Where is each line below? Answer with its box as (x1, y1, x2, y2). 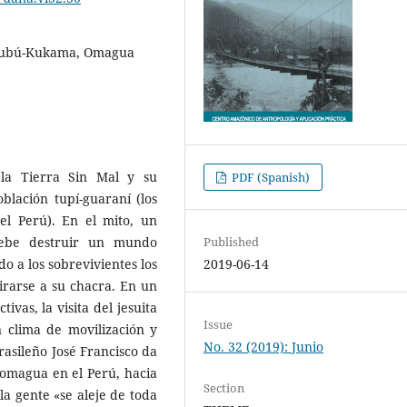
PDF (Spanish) (229, 168, 311, 185)
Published (203, 233, 260, 250)
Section (203, 380, 245, 397)
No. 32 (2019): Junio (203, 338, 324, 355)
